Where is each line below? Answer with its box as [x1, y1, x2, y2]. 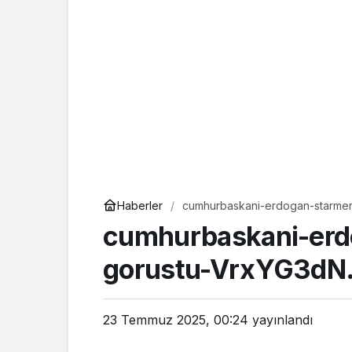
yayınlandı [248, 312, 313, 328]
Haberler [117, 198, 163, 212]
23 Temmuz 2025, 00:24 [103, 312, 248, 328]
